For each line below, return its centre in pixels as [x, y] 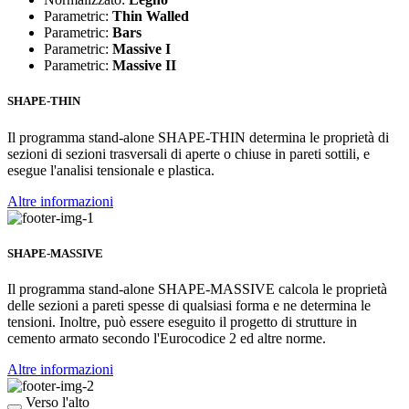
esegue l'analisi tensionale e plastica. [111, 170]
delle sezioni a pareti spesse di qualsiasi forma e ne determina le [189, 305]
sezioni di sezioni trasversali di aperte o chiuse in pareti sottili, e [189, 153]
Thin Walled [151, 16]
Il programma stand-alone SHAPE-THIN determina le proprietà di [198, 137]
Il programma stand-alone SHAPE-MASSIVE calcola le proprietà [197, 288]
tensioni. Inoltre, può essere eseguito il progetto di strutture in [182, 321]
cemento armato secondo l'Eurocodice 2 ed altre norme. [167, 338]
